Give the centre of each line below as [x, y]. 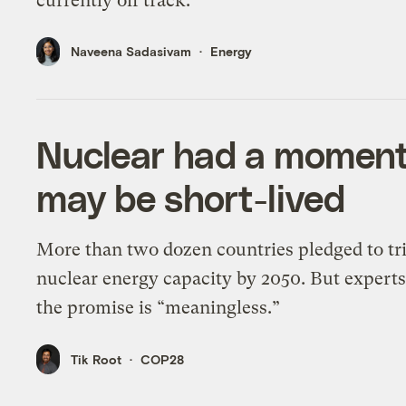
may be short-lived [191, 198]
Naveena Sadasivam [131, 52]
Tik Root [97, 359]
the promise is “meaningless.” [159, 308]
